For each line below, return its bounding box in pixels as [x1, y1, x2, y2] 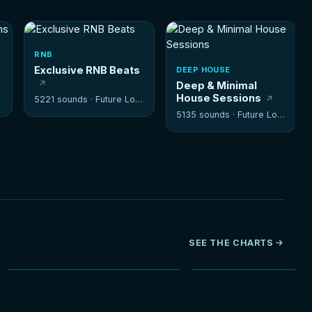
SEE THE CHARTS [188, 237, 274, 248]
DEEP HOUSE [176, 64, 231, 75]
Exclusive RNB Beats [34, 63, 141, 76]
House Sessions [176, 91, 262, 104]
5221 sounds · [34, 93, 96, 104]
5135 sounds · [176, 109, 238, 120]
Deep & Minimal [176, 79, 258, 91]
